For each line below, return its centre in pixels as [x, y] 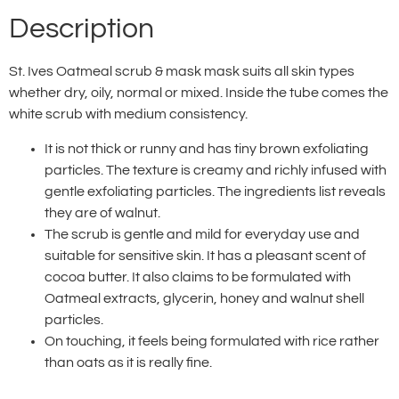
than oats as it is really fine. [128, 362]
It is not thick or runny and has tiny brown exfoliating [207, 148]
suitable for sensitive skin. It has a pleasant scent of [205, 255]
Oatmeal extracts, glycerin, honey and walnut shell [204, 298]
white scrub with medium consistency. [128, 114]
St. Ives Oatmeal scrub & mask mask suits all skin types [182, 72]
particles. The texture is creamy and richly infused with [216, 170]
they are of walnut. [102, 212]
